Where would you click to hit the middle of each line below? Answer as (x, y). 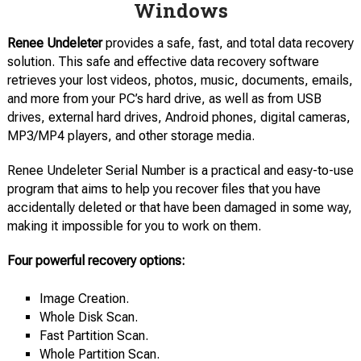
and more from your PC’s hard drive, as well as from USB (164, 99)
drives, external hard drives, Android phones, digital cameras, (178, 118)
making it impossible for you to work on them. (134, 226)
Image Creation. (84, 299)
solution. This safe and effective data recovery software (163, 62)
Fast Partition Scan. (93, 336)
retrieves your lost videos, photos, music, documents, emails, (180, 81)
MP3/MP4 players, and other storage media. (131, 136)
